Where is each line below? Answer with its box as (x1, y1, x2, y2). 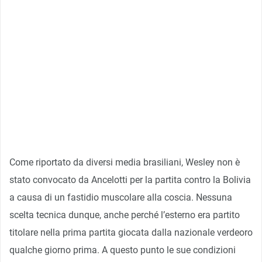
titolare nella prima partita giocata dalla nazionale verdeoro (9, 226, 253, 238)
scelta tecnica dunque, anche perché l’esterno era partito (9, 209, 240, 220)
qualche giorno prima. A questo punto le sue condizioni (9, 244, 236, 256)
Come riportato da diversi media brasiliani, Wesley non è (9, 156, 240, 168)
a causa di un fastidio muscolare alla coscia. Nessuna (9, 191, 232, 203)
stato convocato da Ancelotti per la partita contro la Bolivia (9, 174, 251, 185)
